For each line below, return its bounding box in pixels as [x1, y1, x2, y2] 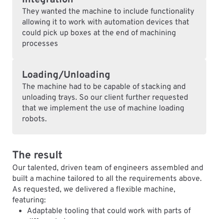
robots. [22, 114, 47, 125]
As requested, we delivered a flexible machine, [12, 185, 175, 195]
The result [12, 149, 63, 163]
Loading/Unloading [22, 69, 110, 82]
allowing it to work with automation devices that [22, 18, 189, 28]
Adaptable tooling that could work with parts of [27, 206, 191, 217]
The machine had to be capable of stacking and [22, 82, 186, 92]
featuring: [12, 196, 46, 206]
